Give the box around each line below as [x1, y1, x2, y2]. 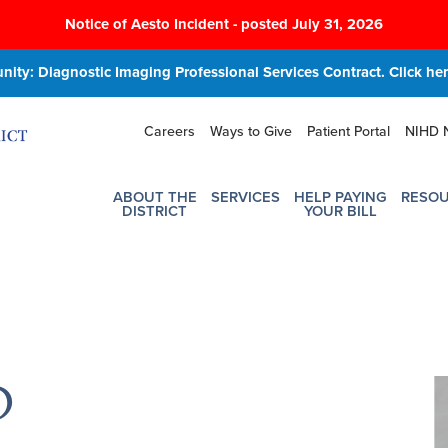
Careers [143, 123, 195, 141]
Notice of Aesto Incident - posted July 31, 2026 [65, 14, 383, 33]
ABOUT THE [112, 187, 197, 206]
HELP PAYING [293, 187, 387, 206]
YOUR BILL [303, 201, 377, 220]
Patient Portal [306, 123, 390, 141]
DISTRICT [122, 201, 188, 220]
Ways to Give [209, 123, 292, 141]
